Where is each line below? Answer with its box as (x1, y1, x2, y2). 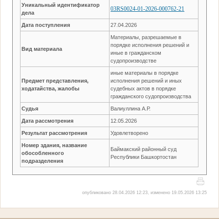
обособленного (22, 150, 65, 156)
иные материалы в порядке (110, 69, 179, 76)
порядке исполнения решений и (110, 42, 190, 48)
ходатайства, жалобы (22, 85, 80, 91)
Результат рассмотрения (22, 130, 88, 136)
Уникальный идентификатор (22, 1, 100, 8)
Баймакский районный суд (110, 146, 177, 152)
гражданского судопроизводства (110, 93, 192, 99)
